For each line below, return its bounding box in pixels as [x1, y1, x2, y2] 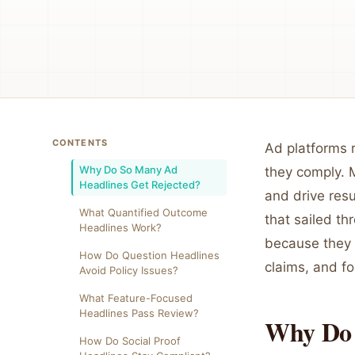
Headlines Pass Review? [79, 307, 199, 319]
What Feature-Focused [79, 292, 193, 304]
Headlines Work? [79, 221, 162, 234]
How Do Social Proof [79, 334, 181, 347]
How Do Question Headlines [79, 249, 219, 261]
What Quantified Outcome [79, 206, 208, 219]
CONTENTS [52, 137, 108, 148]
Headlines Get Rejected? [79, 178, 200, 191]
